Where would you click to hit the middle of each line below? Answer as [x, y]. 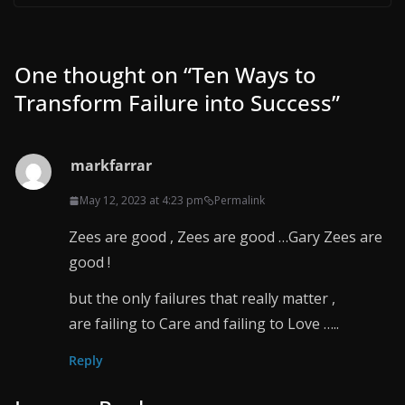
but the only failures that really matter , [202, 299]
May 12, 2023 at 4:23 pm [141, 201]
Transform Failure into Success [173, 103]
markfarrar [111, 166]
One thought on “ [103, 75]
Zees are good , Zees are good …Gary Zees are [226, 237]
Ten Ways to [254, 75]
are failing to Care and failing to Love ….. [204, 324]
